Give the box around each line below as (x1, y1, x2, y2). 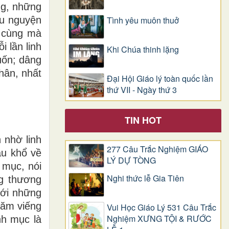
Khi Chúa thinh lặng (107, 43, 179, 55)
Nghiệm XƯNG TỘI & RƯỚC (107, 213, 212, 225)
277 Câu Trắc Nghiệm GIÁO (107, 143, 208, 155)
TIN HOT (125, 113, 162, 127)
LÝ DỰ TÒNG (107, 154, 156, 166)
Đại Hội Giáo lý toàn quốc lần (107, 73, 213, 85)
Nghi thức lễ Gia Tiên (107, 172, 184, 185)
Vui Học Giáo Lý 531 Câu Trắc (107, 201, 216, 214)
